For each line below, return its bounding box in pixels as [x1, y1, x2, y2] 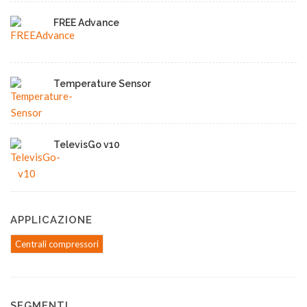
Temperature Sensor [53, 78, 151, 89]
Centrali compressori [15, 238, 99, 249]
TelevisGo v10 [53, 139, 120, 150]
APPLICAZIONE [10, 214, 93, 226]
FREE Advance [53, 17, 119, 28]
